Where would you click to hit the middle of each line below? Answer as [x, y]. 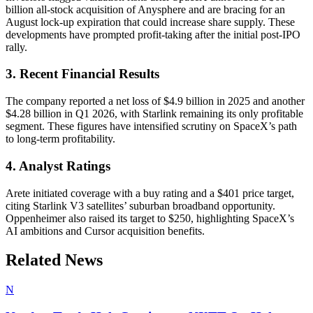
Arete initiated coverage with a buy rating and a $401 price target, [150, 193]
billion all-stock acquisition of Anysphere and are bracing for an [145, 9]
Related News [54, 260]
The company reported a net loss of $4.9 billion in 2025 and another [155, 101]
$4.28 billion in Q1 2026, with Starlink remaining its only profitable [154, 114]
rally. [16, 47]
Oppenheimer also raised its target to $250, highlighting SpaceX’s [150, 218]
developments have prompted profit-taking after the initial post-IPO [153, 34]
